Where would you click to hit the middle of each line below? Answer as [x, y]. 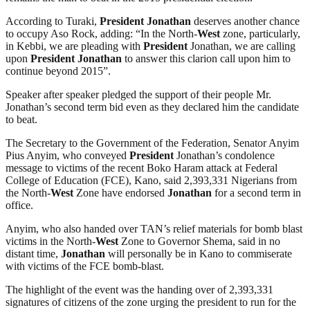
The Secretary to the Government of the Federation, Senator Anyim [152, 143]
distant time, [33, 253]
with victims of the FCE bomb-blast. [85, 266]
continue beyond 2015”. [58, 71]
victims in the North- [51, 241]
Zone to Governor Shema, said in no [199, 241]
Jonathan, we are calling [241, 46]
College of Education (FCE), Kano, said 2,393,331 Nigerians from [151, 180]
